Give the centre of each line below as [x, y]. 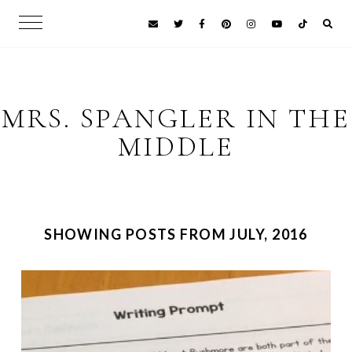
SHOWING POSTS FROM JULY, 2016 [176, 234]
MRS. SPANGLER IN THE [176, 118]
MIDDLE [176, 147]
